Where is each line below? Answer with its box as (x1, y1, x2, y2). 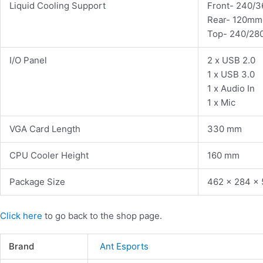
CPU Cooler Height (9, 150, 89, 161)
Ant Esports (100, 240, 149, 252)
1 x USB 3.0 (207, 69, 255, 80)
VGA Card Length (9, 123, 80, 135)
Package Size (9, 176, 65, 188)
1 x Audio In (207, 83, 255, 95)
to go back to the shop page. (42, 210, 162, 221)
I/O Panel (9, 55, 47, 66)
